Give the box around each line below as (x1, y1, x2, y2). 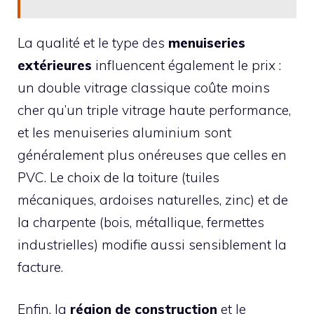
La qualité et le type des (18, 34, 168, 51)
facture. (18, 258, 63, 275)
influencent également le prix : (92, 56, 281, 74)
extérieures (18, 56, 92, 74)
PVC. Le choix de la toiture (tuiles (18, 168, 219, 186)
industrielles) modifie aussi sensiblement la (18, 235, 287, 253)
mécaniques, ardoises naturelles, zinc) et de (18, 191, 288, 208)
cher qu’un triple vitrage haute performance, (18, 101, 291, 118)
